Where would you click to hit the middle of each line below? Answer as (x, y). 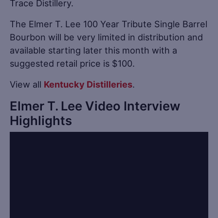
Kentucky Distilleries (88, 84)
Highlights (41, 120)
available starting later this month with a (93, 50)
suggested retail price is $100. (72, 63)
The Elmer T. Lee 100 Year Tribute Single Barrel (109, 24)
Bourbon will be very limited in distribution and (106, 37)
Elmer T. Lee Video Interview (95, 106)
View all (27, 84)
